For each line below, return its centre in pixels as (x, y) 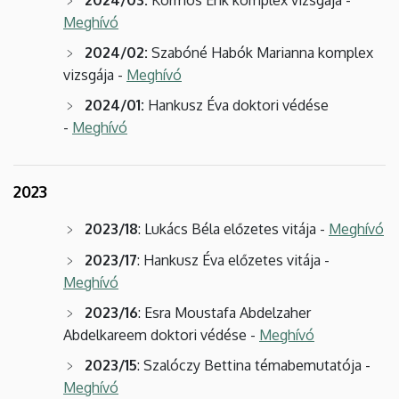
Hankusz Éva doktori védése (238, 105)
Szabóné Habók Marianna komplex (261, 52)
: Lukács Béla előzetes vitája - (233, 228)
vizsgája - (95, 74)
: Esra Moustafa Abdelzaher (224, 312)
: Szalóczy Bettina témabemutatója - (254, 365)
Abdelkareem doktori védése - (161, 334)
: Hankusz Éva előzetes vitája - (233, 260)
